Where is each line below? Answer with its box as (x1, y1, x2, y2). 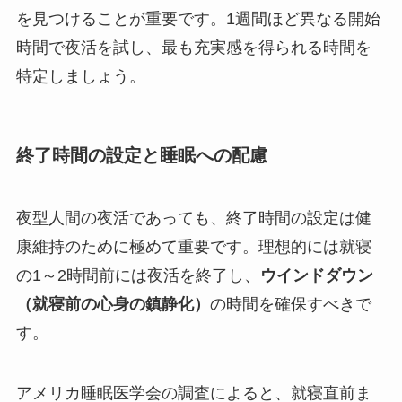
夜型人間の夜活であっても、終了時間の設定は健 (15, 208, 371, 227)
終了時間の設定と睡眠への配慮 (15, 145, 267, 166)
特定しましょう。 (15, 66, 145, 85)
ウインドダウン (259, 266, 373, 284)
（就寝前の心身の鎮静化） (15, 294, 210, 313)
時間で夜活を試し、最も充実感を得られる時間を (15, 38, 371, 57)
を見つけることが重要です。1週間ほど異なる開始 (15, 9, 380, 28)
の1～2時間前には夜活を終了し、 (15, 266, 260, 284)
